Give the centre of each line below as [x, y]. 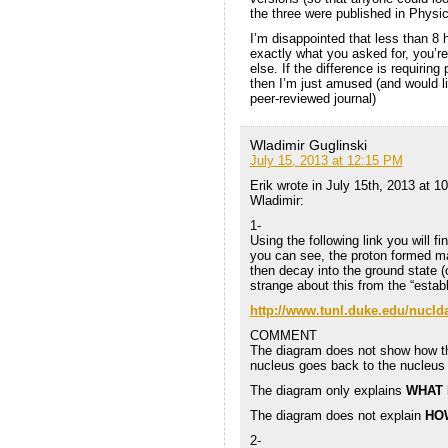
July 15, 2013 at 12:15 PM [326, 160]
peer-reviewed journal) [312, 98]
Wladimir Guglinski [308, 144]
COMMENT [283, 335]
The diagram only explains [327, 390]
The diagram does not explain [337, 415]
